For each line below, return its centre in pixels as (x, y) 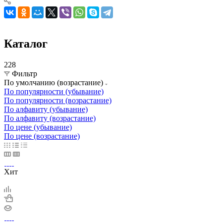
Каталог (26, 43)
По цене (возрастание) (42, 136)
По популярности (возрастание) (58, 100)
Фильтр (25, 73)
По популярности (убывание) (54, 91)
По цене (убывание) (38, 127)
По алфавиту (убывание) (46, 109)
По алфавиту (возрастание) (50, 118)
